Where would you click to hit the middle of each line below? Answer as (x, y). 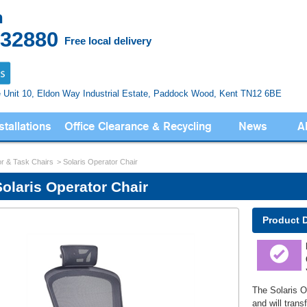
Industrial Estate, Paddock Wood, (150, 93)
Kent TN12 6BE (249, 93)
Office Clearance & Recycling (138, 126)
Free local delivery (108, 41)
